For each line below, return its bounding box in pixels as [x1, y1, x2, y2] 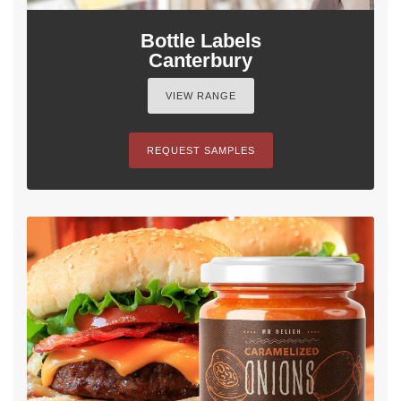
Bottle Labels [140, 30, 261, 53]
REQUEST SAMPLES [146, 145, 255, 157]
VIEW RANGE [165, 90, 236, 102]
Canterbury [149, 49, 252, 73]
